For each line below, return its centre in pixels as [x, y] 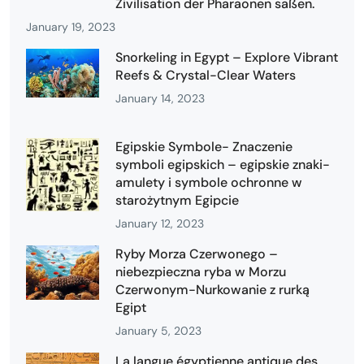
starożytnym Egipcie [177, 200]
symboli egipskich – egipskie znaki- [223, 164]
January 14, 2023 [160, 98]
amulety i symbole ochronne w [209, 182]
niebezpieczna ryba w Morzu [201, 271]
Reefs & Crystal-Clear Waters [206, 75]
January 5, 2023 [158, 330]
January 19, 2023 [71, 26]
